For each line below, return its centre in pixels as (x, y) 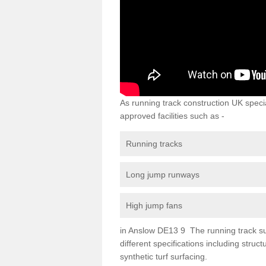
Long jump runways (163, 174)
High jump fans (154, 205)
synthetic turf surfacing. (164, 256)
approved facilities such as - (172, 115)
